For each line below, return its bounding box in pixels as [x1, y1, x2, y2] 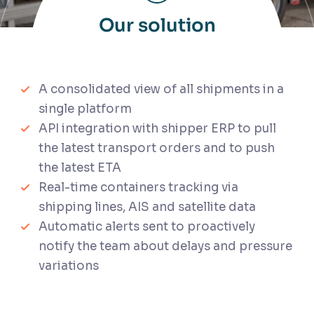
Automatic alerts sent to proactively [39, 219, 255, 234]
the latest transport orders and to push [39, 141, 275, 156]
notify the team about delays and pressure [39, 239, 292, 254]
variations [39, 259, 99, 273]
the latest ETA [39, 161, 121, 175]
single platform [39, 102, 132, 116]
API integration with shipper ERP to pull [39, 121, 276, 136]
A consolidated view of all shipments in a [39, 82, 284, 97]
